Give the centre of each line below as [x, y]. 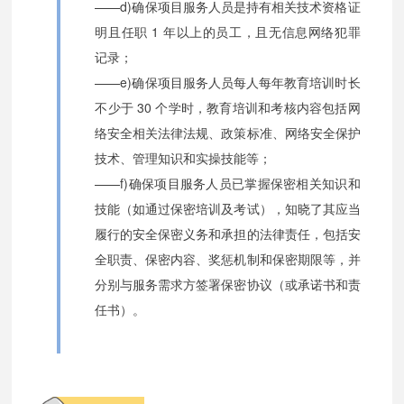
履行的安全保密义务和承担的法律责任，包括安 [228, 234]
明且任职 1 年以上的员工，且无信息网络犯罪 [228, 32]
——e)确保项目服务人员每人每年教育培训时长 [228, 83]
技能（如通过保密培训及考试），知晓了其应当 [228, 209]
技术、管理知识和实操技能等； [184, 158]
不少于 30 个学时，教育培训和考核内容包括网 [228, 108]
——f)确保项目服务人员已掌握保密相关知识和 [228, 184]
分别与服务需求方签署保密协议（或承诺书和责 [228, 285]
